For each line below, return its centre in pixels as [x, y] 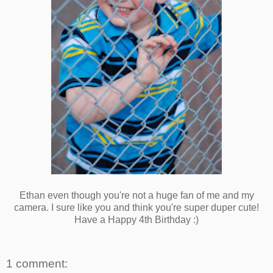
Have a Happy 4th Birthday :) [136, 219]
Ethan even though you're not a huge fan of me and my [136, 195]
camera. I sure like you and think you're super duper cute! [136, 207]
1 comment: [37, 264]
